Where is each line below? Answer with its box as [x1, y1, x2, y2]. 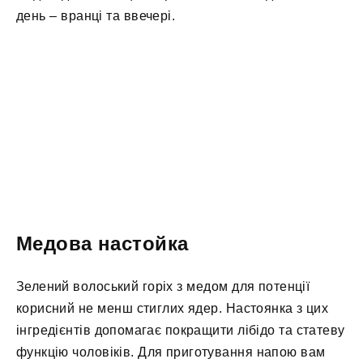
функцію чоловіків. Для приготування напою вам [16, 345, 326, 360]
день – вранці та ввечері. [16, 8, 176, 23]
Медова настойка [16, 233, 189, 255]
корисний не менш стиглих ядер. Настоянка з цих [16, 301, 329, 316]
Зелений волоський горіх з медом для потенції [16, 280, 310, 294]
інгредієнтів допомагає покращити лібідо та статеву [16, 323, 345, 338]
